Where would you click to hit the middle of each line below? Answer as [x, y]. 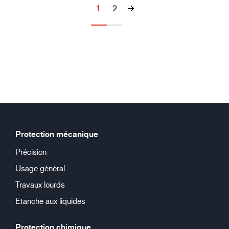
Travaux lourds [40, 184]
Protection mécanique [57, 134]
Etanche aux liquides [50, 201]
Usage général [40, 168]
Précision [31, 152]
